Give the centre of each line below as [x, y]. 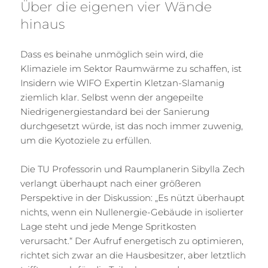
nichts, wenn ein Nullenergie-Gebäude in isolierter [132, 212]
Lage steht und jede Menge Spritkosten [109, 227]
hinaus [43, 25]
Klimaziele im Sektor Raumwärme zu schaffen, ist [131, 69]
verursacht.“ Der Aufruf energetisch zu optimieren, [132, 241]
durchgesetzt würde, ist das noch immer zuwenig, [132, 126]
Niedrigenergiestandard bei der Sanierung [115, 112]
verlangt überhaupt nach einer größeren [111, 184]
